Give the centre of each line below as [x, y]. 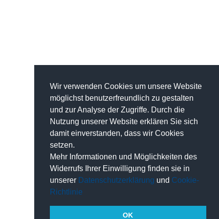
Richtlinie [66, 192]
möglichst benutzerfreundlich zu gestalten [122, 98]
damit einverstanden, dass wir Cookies [117, 133]
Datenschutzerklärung [116, 180]
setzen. [62, 145]
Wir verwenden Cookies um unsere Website [126, 86]
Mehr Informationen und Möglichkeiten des [123, 156]
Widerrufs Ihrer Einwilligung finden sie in [120, 168]
